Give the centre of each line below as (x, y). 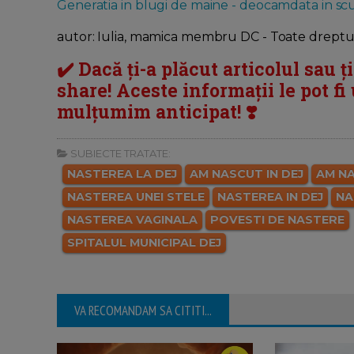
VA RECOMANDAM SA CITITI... (143, 310)
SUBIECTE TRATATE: (119, 153)
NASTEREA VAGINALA (132, 219)
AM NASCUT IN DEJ (247, 173)
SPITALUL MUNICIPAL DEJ (144, 242)
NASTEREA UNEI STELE (136, 196)
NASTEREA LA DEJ (122, 173)
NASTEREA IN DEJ (270, 196)
